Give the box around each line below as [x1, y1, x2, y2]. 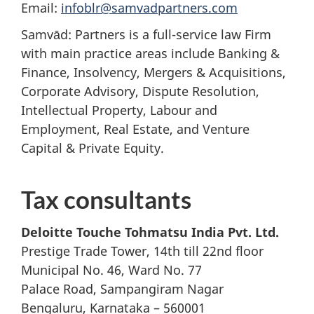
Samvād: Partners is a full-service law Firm [21, 26, 271, 43]
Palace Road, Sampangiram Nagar [21, 280, 224, 297]
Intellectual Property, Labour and [21, 102, 217, 118]
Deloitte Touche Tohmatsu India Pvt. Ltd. [21, 223, 279, 240]
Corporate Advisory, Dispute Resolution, [21, 83, 259, 100]
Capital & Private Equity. [21, 139, 164, 156]
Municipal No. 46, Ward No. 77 [21, 261, 202, 278]
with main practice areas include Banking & [21, 45, 280, 62]
